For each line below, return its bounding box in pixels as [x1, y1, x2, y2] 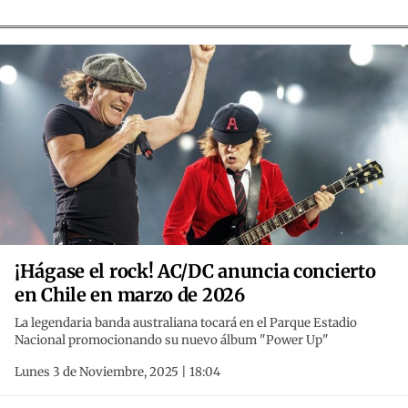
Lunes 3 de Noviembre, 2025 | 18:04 [15, 364, 220, 381]
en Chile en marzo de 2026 [15, 283, 245, 307]
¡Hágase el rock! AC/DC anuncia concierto [15, 260, 376, 283]
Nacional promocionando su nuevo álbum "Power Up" [15, 332, 329, 349]
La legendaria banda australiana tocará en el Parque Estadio [15, 315, 357, 331]
